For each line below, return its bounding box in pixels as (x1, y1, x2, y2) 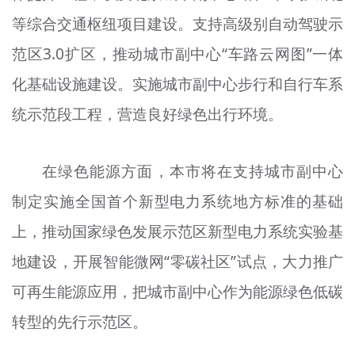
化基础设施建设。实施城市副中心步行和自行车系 (11, 73, 344, 94)
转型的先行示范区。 (11, 311, 147, 333)
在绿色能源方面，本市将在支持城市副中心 (42, 161, 344, 182)
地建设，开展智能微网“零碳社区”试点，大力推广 (11, 251, 344, 273)
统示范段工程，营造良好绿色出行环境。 (11, 103, 283, 124)
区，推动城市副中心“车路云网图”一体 (81, 43, 344, 64)
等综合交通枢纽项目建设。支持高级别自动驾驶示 (11, 13, 344, 34)
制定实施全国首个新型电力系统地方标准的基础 (11, 191, 344, 212)
